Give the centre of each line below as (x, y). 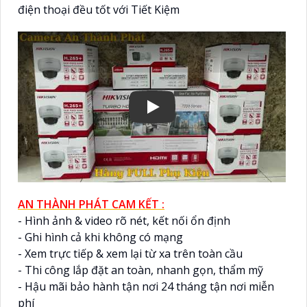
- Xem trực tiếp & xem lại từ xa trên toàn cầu (130, 253)
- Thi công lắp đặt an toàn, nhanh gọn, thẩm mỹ (140, 270)
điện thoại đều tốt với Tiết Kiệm (99, 9)
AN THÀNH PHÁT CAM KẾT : (91, 204)
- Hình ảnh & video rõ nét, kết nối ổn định (124, 220)
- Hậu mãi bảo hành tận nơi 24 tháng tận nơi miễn (146, 286)
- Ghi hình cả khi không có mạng (100, 237)
